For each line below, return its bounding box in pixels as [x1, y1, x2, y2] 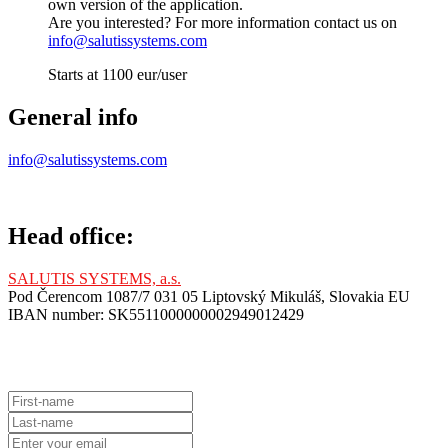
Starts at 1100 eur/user [48, 66, 187, 84]
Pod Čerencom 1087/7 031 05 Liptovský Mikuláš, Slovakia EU [8, 287, 410, 305]
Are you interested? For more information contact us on [48, 14, 397, 32]
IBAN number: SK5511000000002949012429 [8, 305, 304, 323]
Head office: [8, 223, 134, 250]
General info [8, 104, 138, 131]
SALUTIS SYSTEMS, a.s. [8, 269, 181, 287]
